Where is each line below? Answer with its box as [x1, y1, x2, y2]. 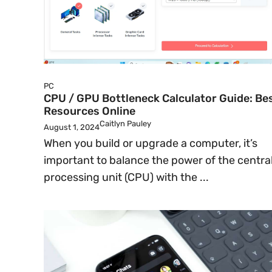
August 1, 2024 [44, 123, 100, 132]
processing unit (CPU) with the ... [44, 171, 209, 184]
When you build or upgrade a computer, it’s [44, 137, 257, 150]
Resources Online [44, 104, 135, 118]
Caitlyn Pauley [100, 119, 151, 128]
